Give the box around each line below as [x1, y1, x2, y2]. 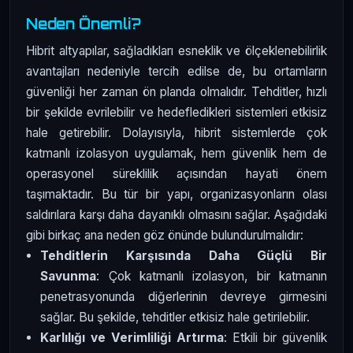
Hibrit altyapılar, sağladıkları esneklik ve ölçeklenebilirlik [26, 43, 327, 59]
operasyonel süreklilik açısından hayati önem [26, 166, 327, 182]
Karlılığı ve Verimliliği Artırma [40, 330, 225, 346]
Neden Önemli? [26, 14, 141, 32]
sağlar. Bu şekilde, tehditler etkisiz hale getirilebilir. [40, 310, 310, 325]
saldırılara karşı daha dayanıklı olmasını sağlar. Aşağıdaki [26, 207, 327, 223]
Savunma [40, 269, 97, 284]
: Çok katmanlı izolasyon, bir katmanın [96, 269, 327, 284]
